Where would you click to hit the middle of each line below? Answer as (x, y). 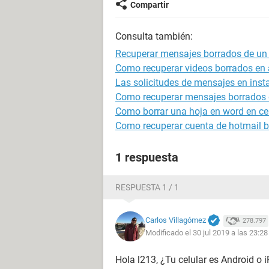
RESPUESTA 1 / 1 (147, 187)
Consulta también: (154, 36)
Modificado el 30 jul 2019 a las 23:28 (207, 233)
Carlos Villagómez (176, 220)
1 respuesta (147, 157)
